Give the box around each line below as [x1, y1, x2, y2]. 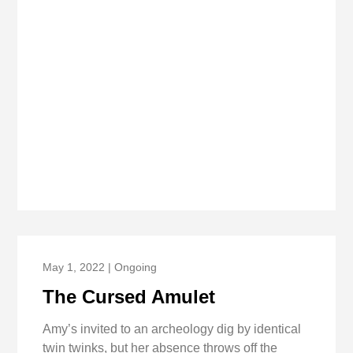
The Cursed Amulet [43, 285, 216, 307]
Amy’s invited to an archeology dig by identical [43, 322, 302, 336]
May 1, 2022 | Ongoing [43, 260, 158, 273]
